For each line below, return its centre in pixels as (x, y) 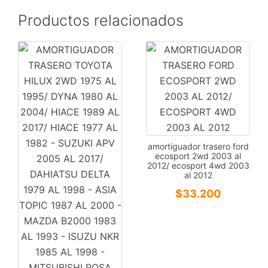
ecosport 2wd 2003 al (198, 156)
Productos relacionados (101, 20)
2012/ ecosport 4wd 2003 (198, 165)
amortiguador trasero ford (198, 146)
